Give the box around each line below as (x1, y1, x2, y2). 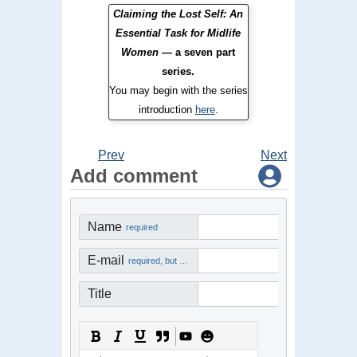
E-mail (88, 253, 124, 267)
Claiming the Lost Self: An (113, 7, 244, 20)
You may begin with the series (108, 84, 248, 96)
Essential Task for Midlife (116, 26, 241, 39)
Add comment (70, 164, 198, 186)
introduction (138, 103, 195, 116)
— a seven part (162, 45, 236, 58)
